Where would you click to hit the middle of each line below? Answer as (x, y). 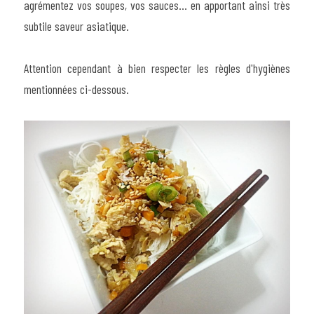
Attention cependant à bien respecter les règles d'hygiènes (157, 68)
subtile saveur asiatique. (76, 26)
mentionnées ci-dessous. (76, 89)
